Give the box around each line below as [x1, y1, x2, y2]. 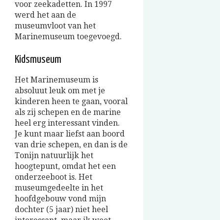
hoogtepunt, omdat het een [15, 162, 116, 171]
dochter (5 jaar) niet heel [15, 205, 108, 215]
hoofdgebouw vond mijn [15, 194, 106, 204]
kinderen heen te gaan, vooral [15, 97, 128, 107]
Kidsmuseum [15, 54, 61, 66]
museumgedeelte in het [15, 183, 103, 193]
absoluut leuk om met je [15, 86, 105, 96]
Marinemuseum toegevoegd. [15, 32, 122, 42]
